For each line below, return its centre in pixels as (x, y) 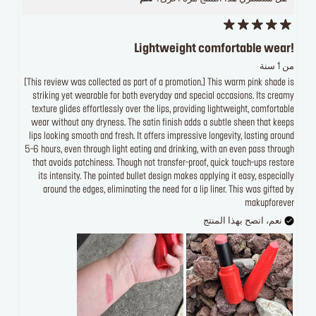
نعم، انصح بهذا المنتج (244, 221)
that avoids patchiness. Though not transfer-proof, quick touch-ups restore (163, 164)
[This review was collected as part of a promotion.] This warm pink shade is (159, 83)
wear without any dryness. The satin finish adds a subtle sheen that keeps (163, 123)
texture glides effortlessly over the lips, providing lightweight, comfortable (163, 110)
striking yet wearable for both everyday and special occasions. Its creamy (163, 97)
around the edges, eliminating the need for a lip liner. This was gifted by (169, 190)
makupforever (269, 204)
